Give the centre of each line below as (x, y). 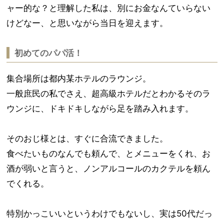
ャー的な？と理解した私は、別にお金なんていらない (109, 8)
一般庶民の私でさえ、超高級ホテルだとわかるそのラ (109, 93)
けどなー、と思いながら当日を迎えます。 (89, 23)
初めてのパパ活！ (49, 53)
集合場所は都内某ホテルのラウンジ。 (80, 78)
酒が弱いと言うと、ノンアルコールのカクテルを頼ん (109, 168)
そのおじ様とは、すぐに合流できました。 (89, 138)
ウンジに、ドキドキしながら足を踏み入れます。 (101, 108)
